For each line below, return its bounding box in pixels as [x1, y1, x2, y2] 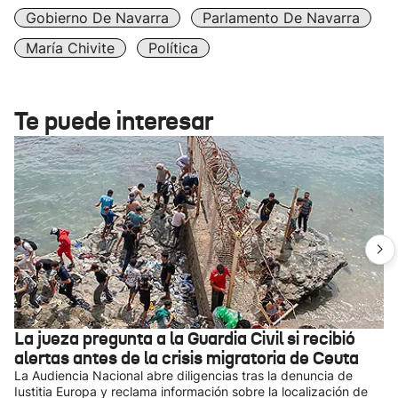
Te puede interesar [14, 106, 213, 137]
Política [148, 39, 198, 57]
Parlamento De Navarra [203, 9, 360, 27]
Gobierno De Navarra [26, 9, 169, 27]
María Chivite [26, 39, 115, 57]
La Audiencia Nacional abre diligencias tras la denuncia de [14, 368, 353, 383]
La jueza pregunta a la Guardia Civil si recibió [14, 327, 355, 350]
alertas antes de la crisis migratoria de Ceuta [14, 346, 359, 370]
